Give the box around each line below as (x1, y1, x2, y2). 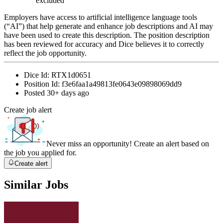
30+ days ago (47, 89, 89, 98)
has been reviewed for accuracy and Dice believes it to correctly (4, 40, 204, 49)
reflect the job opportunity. (4, 49, 87, 58)
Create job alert (4, 106, 52, 114)
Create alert (14, 159, 48, 167)
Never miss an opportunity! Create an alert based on (46, 139, 209, 148)
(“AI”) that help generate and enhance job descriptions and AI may (4, 22, 213, 31)
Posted (24, 89, 47, 98)
